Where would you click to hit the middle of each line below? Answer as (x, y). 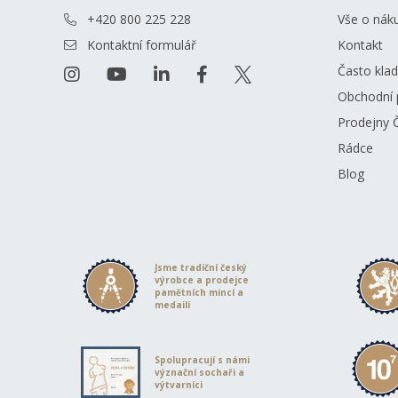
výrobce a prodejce (202, 279)
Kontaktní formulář (142, 45)
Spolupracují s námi (203, 359)
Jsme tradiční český (201, 267)
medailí (173, 304)
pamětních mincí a (199, 292)
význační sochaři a (200, 372)
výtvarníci (179, 384)
